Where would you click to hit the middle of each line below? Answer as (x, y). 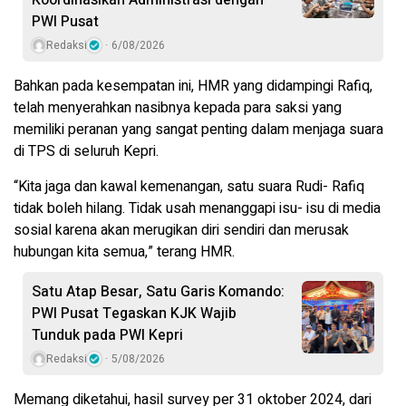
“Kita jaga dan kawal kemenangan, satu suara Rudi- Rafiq (189, 186)
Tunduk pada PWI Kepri (107, 335)
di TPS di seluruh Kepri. (86, 151)
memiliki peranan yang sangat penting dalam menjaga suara (198, 129)
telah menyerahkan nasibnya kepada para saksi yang (178, 107)
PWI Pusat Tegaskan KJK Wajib (134, 313)
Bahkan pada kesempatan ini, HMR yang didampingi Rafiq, (193, 86)
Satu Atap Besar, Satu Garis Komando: (158, 291)
